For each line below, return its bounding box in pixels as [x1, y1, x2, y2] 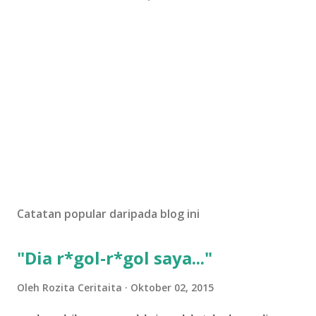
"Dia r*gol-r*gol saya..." [17, 246, 212, 269]
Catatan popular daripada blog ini [17, 206, 200, 221]
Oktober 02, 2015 [130, 281, 214, 294]
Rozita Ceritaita [42, 281, 122, 294]
